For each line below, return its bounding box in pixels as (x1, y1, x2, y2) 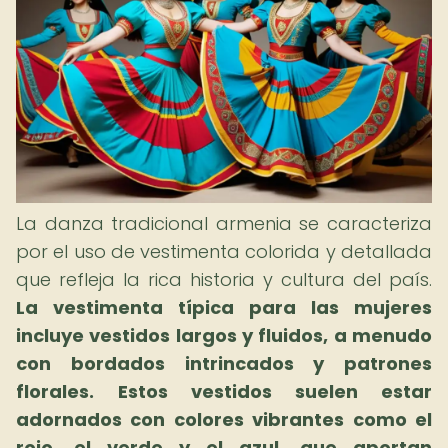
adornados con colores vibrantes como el (16, 407, 432, 432)
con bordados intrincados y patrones (16, 351, 432, 376)
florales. (16, 379, 94, 404)
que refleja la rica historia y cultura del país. (16, 267, 432, 292)
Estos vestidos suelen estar (118, 379, 432, 404)
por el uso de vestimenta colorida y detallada (16, 239, 432, 264)
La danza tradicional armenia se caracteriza (16, 211, 432, 236)
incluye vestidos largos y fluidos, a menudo (16, 323, 432, 348)
